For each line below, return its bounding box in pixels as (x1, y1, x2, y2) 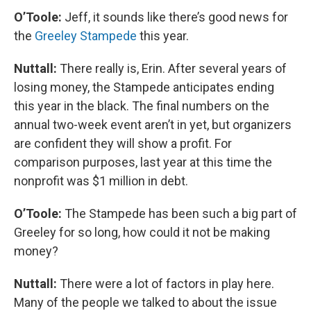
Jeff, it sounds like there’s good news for (65, 9, 288, 24)
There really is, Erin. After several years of (57, 60, 287, 76)
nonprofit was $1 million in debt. (14, 173, 188, 188)
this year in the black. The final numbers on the (14, 98, 269, 113)
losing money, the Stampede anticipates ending (14, 79, 274, 94)
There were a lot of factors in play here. (57, 276, 274, 291)
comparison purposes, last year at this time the (14, 154, 272, 169)
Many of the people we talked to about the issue (14, 294, 277, 310)
